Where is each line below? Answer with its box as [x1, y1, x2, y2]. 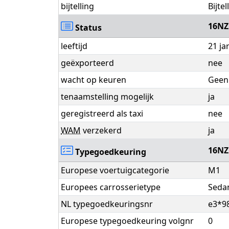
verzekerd [81, 125, 122, 136]
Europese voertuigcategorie [61, 165, 169, 176]
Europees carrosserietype [61, 181, 161, 193]
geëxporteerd [61, 57, 114, 69]
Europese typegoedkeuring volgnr [61, 215, 194, 227]
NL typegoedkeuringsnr [61, 198, 153, 210]
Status [73, 22, 102, 34]
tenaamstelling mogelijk [61, 91, 154, 103]
